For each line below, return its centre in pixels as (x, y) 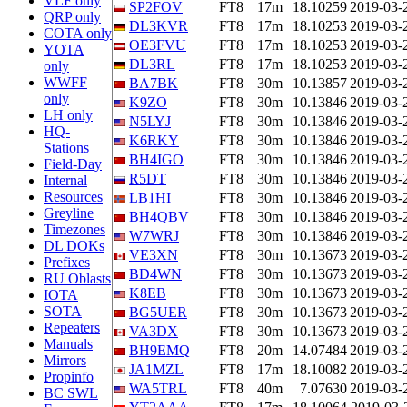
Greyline (69, 213)
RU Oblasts (77, 278)
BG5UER (158, 312)
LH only (68, 115)
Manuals (68, 344)
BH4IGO (156, 159)
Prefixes (67, 262)
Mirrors (65, 360)
